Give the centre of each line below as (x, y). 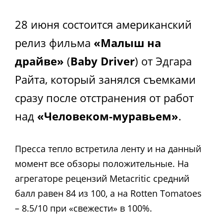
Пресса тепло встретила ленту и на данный (108, 149)
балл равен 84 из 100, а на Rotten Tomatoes (108, 194)
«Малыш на (127, 42)
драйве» (39, 61)
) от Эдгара (163, 61)
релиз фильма (54, 42)
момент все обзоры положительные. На (102, 164)
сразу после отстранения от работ (104, 97)
